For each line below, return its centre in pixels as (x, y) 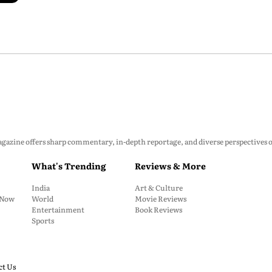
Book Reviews (158, 209)
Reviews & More (170, 166)
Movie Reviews (161, 199)
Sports (43, 220)
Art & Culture (159, 188)
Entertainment (58, 209)
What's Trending (69, 166)
